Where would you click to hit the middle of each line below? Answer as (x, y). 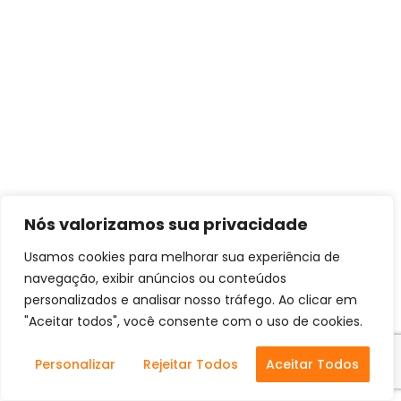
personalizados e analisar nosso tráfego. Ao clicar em (191, 300)
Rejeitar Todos (190, 364)
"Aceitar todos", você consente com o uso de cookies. (193, 321)
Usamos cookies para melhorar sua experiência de (182, 257)
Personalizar (75, 364)
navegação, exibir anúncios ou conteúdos (155, 278)
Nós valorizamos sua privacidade (166, 224)
